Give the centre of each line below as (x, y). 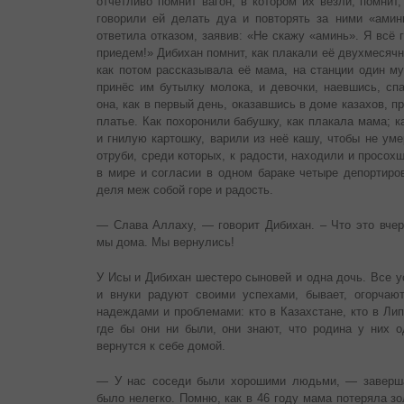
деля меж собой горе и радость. (185, 190)
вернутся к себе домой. (161, 346)
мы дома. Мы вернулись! (165, 243)
